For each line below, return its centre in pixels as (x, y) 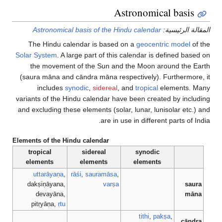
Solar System (36, 55)
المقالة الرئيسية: (186, 30)
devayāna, (51, 194)
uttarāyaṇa (49, 174)
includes (51, 88)
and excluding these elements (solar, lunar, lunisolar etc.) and (114, 110)
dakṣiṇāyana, (47, 184)
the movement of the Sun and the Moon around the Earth (120, 66)
